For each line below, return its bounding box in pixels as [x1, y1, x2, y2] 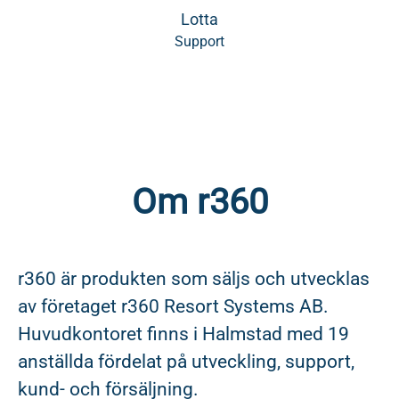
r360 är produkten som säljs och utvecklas [18, 268, 370, 289]
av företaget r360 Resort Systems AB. [18, 296, 329, 317]
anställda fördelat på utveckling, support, [18, 351, 354, 372]
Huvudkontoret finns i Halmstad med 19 [18, 323, 349, 345]
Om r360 [131, 181, 268, 223]
